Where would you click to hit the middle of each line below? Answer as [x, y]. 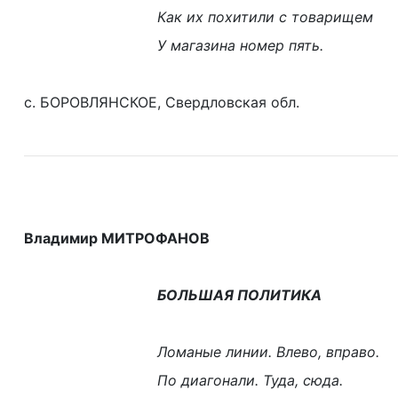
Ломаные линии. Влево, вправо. [268, 352]
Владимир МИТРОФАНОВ [117, 238]
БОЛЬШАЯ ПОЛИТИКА [239, 295]
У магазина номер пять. [240, 45]
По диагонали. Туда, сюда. [250, 380]
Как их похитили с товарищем [265, 17]
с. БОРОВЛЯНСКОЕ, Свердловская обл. [162, 102]
